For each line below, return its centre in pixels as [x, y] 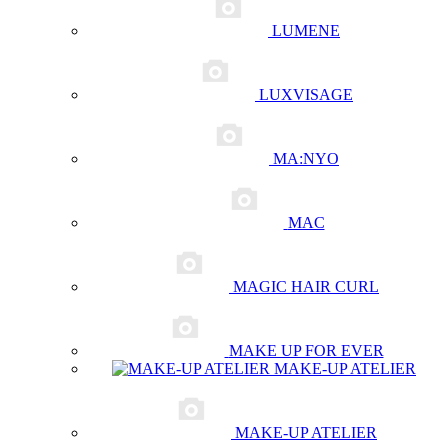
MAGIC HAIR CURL [306, 286]
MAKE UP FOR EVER [306, 350]
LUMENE [306, 30]
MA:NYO [306, 158]
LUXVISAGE [306, 94]
